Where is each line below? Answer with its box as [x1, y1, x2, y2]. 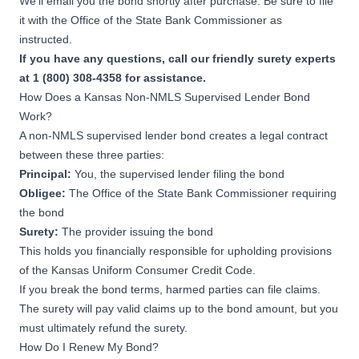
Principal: [19, 167, 75, 180]
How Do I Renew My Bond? [19, 340, 159, 353]
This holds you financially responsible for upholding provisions [19, 244, 332, 257]
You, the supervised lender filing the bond [75, 167, 284, 180]
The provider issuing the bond [62, 224, 213, 238]
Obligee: [19, 186, 69, 200]
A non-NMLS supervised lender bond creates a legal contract [19, 128, 328, 142]
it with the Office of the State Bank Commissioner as [19, 13, 282, 26]
